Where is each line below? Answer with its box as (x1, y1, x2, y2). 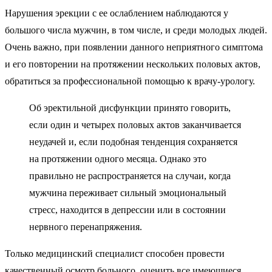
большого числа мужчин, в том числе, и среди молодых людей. (5, 24, 267, 35)
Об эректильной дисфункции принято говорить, (29, 102, 231, 113)
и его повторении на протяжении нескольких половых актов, (5, 58, 260, 69)
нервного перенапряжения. (29, 221, 142, 232)
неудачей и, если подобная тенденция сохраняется (29, 136, 237, 147)
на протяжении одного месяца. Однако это (29, 153, 206, 164)
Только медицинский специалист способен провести (5, 248, 225, 259)
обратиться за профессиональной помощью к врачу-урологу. (5, 75, 255, 86)
